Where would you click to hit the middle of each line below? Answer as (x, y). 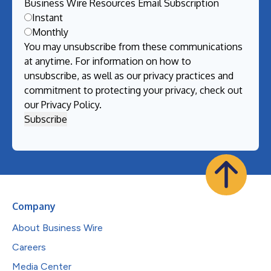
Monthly (50, 32)
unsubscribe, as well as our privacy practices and (129, 75)
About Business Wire (57, 227)
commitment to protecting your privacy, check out (133, 90)
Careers (29, 247)
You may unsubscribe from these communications (133, 46)
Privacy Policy (70, 104)
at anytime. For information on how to (108, 61)
